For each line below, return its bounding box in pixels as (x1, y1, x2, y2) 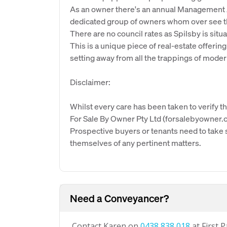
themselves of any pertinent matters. (70, 137, 201, 148)
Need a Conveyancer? (70, 192, 169, 205)
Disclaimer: (70, 77, 110, 87)
